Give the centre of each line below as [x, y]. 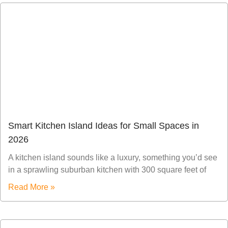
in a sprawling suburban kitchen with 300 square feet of [107, 170]
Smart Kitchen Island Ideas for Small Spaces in [104, 126]
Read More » [32, 187]
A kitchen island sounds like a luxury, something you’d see [113, 158]
